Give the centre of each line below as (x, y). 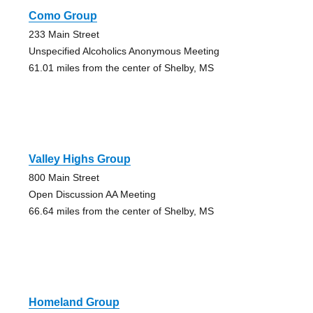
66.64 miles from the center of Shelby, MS (121, 211)
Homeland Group (74, 303)
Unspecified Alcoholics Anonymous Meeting (124, 51)
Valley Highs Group (79, 159)
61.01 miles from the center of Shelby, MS (121, 68)
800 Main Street (64, 178)
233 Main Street (64, 35)
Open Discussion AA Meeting (92, 195)
